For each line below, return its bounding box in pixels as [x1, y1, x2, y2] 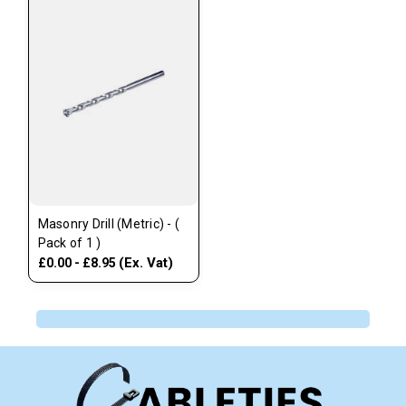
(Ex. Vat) [118, 255, 173, 271]
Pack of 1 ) [37, 236, 101, 250]
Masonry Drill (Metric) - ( [37, 217, 179, 231]
